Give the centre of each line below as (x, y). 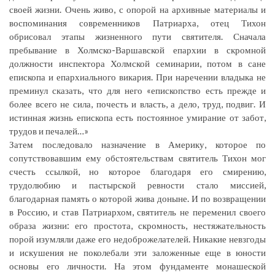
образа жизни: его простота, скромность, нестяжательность (137, 226)
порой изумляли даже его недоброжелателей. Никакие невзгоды (137, 239)
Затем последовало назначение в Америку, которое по (137, 145)
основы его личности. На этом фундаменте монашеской (137, 266)
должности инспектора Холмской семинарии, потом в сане (137, 64)
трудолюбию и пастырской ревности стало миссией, (137, 185)
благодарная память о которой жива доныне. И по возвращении (137, 199)
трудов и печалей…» (49, 131)
